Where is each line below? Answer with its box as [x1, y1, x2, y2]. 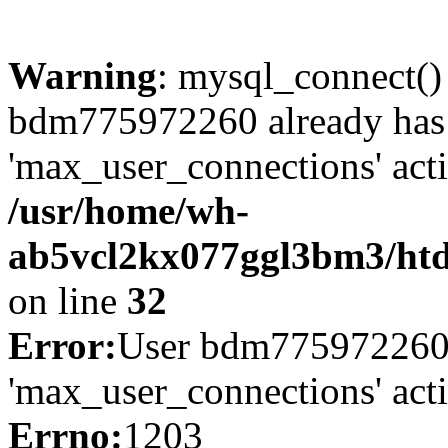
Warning [8, 54, 157, 97]
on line [8, 279, 127, 322]
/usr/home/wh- [8, 189, 249, 232]
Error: [8, 324, 117, 367]
